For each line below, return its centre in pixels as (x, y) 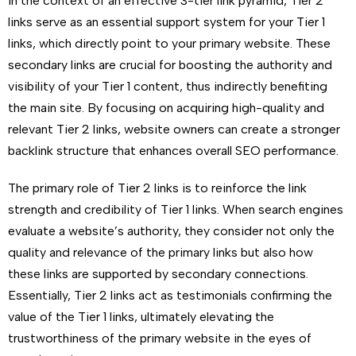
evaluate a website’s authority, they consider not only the (171, 231)
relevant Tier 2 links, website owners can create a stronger (174, 129)
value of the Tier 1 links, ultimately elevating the (141, 317)
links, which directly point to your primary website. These (169, 43)
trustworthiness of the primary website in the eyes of (160, 338)
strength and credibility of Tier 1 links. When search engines (176, 209)
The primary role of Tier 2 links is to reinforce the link (157, 188)
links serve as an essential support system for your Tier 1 (166, 22)
